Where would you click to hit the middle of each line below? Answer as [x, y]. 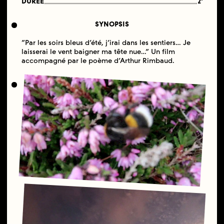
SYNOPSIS [112, 24]
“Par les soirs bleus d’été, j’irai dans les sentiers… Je [106, 43]
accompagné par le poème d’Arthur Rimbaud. [98, 61]
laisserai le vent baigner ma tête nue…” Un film [98, 52]
